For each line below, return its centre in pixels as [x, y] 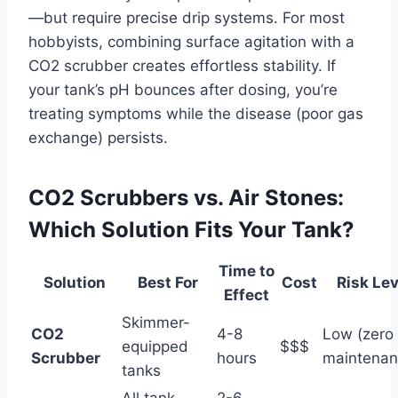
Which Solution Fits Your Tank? [191, 229]
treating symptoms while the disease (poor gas [196, 113]
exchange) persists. [98, 137]
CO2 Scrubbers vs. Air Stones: [186, 197]
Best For [167, 282]
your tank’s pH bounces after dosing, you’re [183, 89]
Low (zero [358, 334]
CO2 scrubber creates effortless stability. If [182, 65]
